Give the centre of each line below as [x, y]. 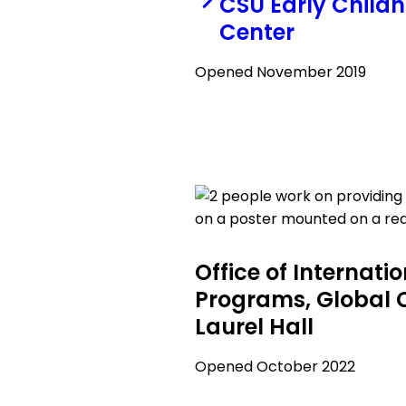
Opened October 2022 [275, 367]
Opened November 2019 [281, 72]
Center [256, 32]
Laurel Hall [255, 327]
